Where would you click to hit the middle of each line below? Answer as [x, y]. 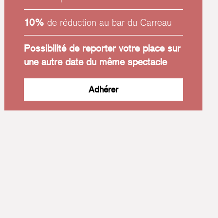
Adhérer [104, 89]
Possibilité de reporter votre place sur [102, 48]
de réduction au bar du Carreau [108, 22]
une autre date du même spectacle [96, 62]
